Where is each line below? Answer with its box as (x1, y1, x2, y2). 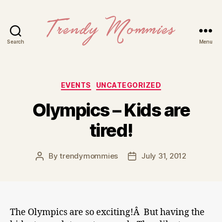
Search (7, 39, 24, 45)
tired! (89, 119, 133, 141)
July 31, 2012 (141, 151, 186, 161)
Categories (111, 78, 155, 88)
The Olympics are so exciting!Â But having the (10, 206, 205, 218)
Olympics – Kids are (32, 99, 190, 121)
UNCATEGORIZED (96, 81, 162, 89)
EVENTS (60, 81, 91, 89)
